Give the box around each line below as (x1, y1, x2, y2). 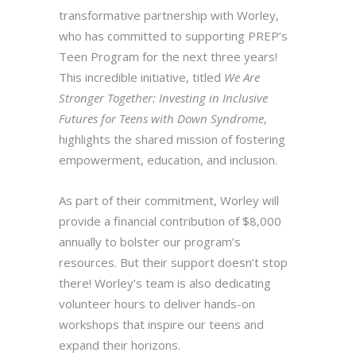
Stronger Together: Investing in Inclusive (59, 90, 268, 106)
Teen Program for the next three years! (59, 48, 277, 65)
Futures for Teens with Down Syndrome (59, 110, 264, 127)
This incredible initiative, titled (59, 69, 224, 86)
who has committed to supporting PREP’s (59, 28, 288, 44)
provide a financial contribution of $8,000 (59, 213, 281, 230)
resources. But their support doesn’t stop (59, 254, 288, 271)
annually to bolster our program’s (59, 234, 241, 250)
